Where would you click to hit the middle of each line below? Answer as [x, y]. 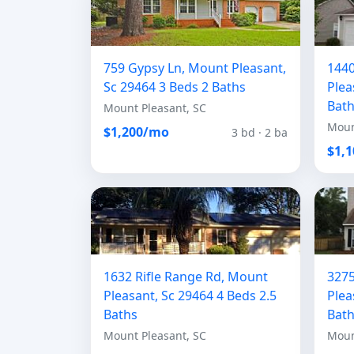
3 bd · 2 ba [260, 132]
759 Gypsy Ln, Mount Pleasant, [195, 68]
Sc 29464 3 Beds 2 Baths [175, 87]
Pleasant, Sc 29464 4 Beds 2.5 [190, 296]
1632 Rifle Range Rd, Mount [186, 277]
